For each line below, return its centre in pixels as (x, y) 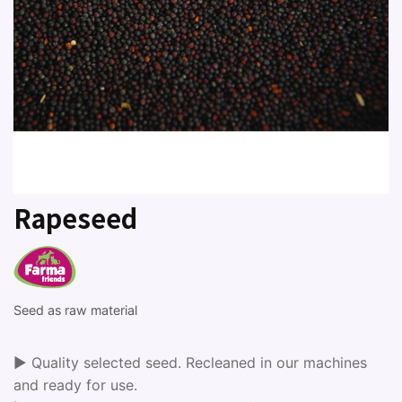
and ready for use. (75, 385)
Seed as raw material (75, 310)
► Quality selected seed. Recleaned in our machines (190, 363)
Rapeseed (75, 218)
